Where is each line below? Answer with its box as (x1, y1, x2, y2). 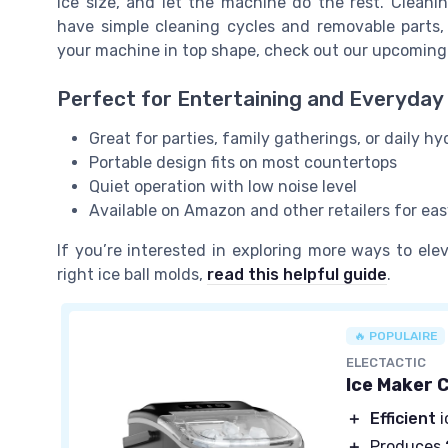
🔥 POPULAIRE (353, 329, 438, 344)
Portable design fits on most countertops (89, 153, 397, 173)
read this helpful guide (207, 265, 387, 285)
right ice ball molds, (57, 265, 207, 285)
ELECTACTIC (346, 355, 427, 371)
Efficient (370, 409, 437, 429)
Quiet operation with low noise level (89, 177, 357, 197)
